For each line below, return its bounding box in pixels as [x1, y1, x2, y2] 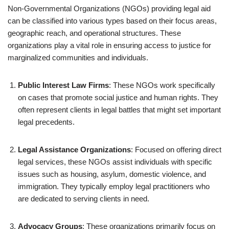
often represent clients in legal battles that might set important [18, 105, 221, 114]
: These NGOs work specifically [109, 81, 215, 89]
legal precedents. [18, 118, 75, 126]
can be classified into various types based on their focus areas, [8, 16, 217, 25]
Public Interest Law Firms [18, 81, 109, 89]
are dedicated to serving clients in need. [18, 194, 149, 203]
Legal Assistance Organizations [18, 145, 131, 154]
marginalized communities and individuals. [8, 53, 148, 62]
